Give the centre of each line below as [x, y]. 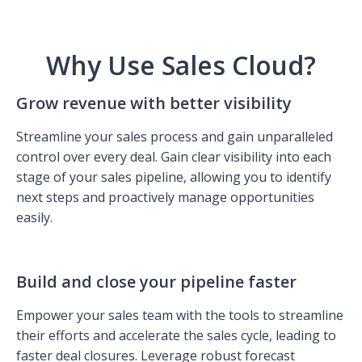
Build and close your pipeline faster [156, 281]
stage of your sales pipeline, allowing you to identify [174, 177]
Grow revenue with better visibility [154, 103]
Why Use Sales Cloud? [181, 65]
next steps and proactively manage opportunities [165, 197]
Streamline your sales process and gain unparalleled [175, 136]
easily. [34, 217]
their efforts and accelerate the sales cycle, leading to [176, 335]
